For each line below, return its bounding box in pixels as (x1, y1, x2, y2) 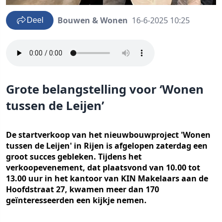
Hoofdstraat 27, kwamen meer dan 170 (6, 184, 159, 195)
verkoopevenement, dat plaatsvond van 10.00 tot (6, 162, 200, 173)
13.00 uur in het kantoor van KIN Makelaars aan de (6, 173, 208, 184)
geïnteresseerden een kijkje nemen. (6, 195, 147, 206)
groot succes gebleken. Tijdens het (6, 151, 142, 162)
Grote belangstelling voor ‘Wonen (6, 81, 204, 97)
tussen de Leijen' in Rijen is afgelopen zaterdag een (6, 140, 208, 151)
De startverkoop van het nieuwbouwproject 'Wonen (6, 129, 211, 140)
